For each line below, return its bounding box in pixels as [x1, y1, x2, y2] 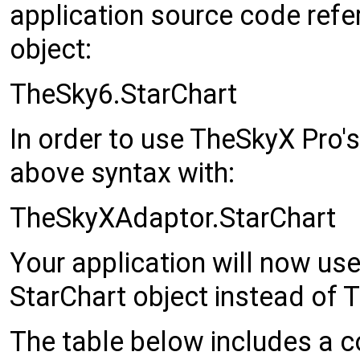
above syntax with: [10, 156, 235, 189]
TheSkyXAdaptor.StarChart [10, 201, 336, 234]
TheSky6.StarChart [10, 77, 237, 110]
